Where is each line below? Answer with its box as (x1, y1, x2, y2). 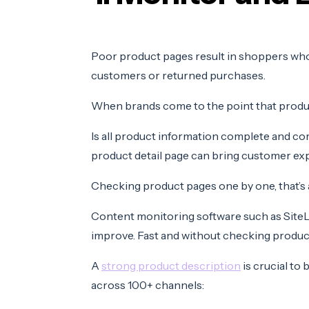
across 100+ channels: (91, 277, 204, 292)
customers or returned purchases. (91, 68, 266, 82)
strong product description (101, 258, 241, 272)
